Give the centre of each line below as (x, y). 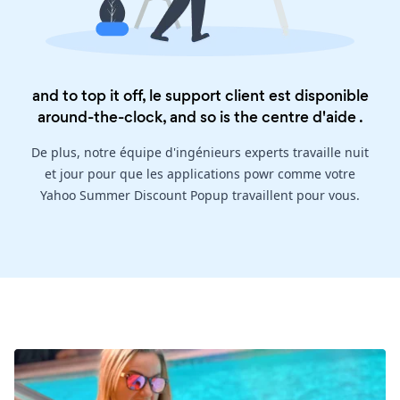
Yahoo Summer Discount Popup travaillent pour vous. (200, 196)
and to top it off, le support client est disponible (200, 96)
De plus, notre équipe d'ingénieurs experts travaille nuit (200, 153)
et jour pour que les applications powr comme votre (200, 174)
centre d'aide (308, 117)
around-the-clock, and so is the (149, 117)
